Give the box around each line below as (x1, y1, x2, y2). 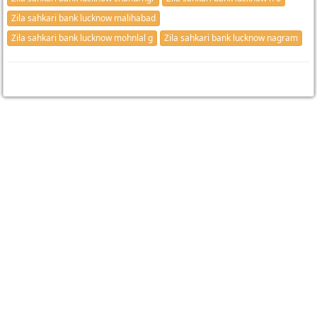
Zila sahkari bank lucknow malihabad (11, 12, 156, 25)
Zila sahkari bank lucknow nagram (163, 32, 298, 45)
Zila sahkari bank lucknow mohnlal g (11, 32, 153, 45)
